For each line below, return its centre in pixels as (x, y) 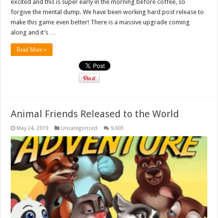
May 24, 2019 (33, 128)
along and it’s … (34, 32)
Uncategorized (79, 128)
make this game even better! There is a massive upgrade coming (100, 22)
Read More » (32, 49)
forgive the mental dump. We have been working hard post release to (108, 12)
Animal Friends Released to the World (95, 114)
